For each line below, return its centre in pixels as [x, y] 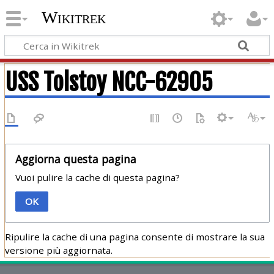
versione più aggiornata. [58, 250]
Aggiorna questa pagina [76, 159]
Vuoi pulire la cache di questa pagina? [97, 177]
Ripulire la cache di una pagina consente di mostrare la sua [135, 236]
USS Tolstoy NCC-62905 [109, 82]
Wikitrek [73, 18]
